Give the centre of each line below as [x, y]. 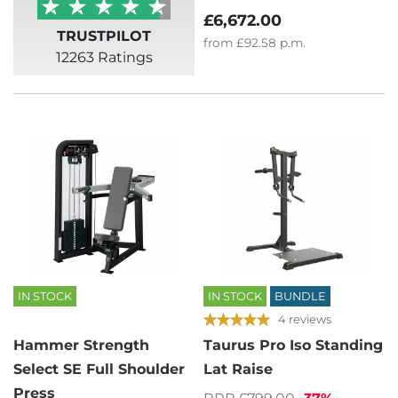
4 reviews [305, 318]
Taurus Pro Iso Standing [293, 346]
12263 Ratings [104, 58]
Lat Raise [238, 370]
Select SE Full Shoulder [99, 370]
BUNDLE [300, 297]
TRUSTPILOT [104, 36]
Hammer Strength [81, 346]
